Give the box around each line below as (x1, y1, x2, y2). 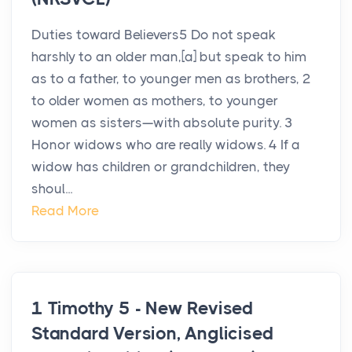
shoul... (31, 181, 72, 197)
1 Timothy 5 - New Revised (31, 298, 254, 320)
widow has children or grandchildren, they (31, 159, 290, 175)
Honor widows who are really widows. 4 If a (31, 137, 300, 153)
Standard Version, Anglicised (31, 323, 273, 345)
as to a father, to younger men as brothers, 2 (31, 71, 311, 87)
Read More (31, 203, 99, 219)
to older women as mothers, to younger (31, 93, 278, 109)
